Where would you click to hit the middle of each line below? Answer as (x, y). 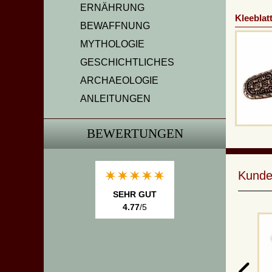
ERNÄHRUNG (112, 8)
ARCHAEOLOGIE (119, 80)
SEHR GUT (135, 194)
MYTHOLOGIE (112, 44)
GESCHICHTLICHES (127, 62)
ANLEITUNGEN (115, 99)
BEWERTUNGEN (135, 134)
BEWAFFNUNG (115, 26)
